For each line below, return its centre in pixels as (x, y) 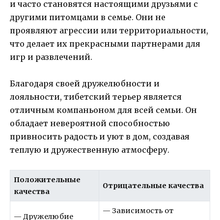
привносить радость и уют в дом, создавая (100, 137)
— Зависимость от (138, 211)
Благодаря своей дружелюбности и (85, 84)
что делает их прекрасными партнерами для (105, 44)
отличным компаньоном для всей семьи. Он (103, 110)
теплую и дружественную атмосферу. (90, 150)
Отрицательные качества (153, 186)
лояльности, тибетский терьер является (96, 97)
